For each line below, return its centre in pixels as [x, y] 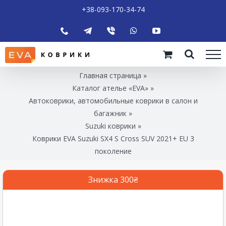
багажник [110, 113]
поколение [113, 151]
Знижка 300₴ [113, 179]
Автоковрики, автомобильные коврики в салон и [113, 100]
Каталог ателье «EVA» [110, 88]
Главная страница [110, 75]
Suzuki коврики [110, 126]
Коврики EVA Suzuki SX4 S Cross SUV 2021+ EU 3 [113, 138]
